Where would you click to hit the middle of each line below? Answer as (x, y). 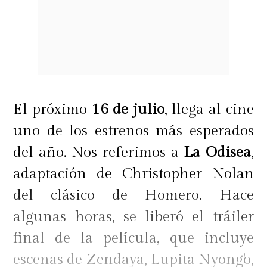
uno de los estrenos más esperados (133, 131)
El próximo (50, 109)
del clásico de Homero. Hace (133, 195)
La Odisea (217, 152)
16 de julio (126, 109)
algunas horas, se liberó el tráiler (133, 217)
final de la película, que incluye (133, 238)
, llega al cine (209, 109)
